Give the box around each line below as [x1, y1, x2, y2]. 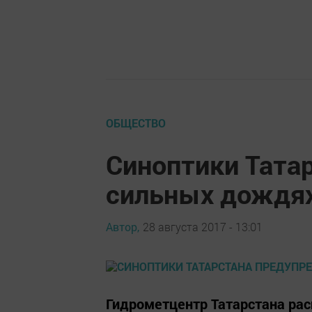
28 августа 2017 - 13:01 [143, 219, 263, 234]
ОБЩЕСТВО [106, 116, 166, 130]
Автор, [106, 219, 139, 234]
